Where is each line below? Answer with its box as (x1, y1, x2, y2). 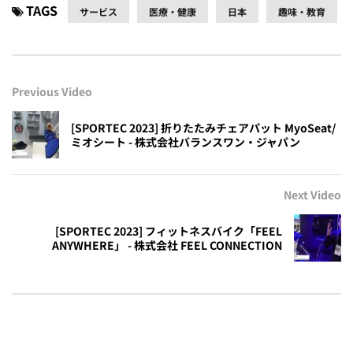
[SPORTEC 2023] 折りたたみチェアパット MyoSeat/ (71, 120, 336, 136)
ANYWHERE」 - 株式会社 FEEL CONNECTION (52, 237, 282, 254)
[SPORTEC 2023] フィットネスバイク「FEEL (55, 223, 282, 240)
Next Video (284, 187, 341, 203)
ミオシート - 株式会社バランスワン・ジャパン (71, 134, 300, 150)
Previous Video (12, 84, 92, 100)
